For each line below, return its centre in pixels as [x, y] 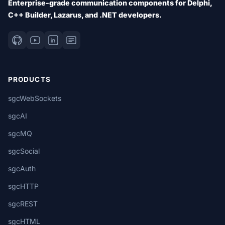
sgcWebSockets [35, 98]
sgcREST [23, 204]
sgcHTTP [23, 186]
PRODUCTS [29, 79]
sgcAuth [22, 168]
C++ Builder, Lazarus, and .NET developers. [85, 15]
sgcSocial [24, 151]
